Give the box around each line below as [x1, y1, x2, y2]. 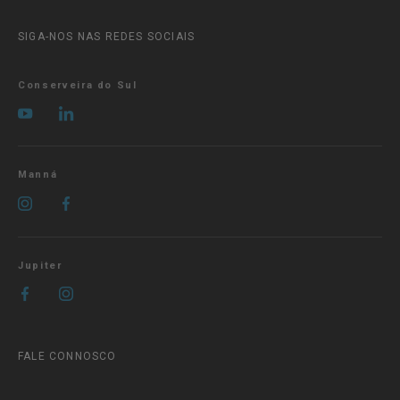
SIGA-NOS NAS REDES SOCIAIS [18, 30, 196, 44]
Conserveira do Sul [18, 79, 137, 92]
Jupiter [18, 259, 62, 271]
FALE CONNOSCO [18, 349, 117, 362]
